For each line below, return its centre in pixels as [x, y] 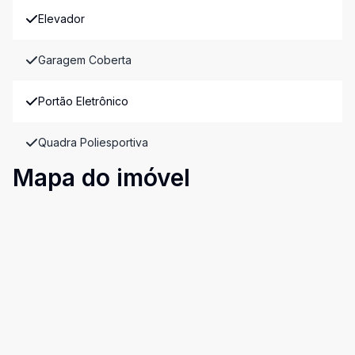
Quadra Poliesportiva [93, 142]
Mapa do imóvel [101, 177]
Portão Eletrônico [83, 101]
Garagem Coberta [85, 60]
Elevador [61, 19]
